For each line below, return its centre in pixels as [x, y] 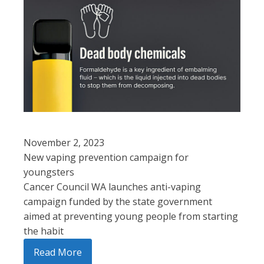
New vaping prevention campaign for [106, 157]
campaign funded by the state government [118, 201]
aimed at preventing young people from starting [131, 216]
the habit [44, 231]
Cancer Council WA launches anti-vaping [112, 187]
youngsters [49, 172]
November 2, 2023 [64, 142]
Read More [58, 252]
